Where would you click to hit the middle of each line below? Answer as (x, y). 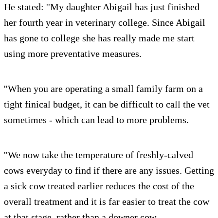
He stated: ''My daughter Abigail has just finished (102, 7)
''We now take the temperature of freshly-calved (99, 154)
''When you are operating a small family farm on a (103, 88)
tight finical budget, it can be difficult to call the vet (107, 104)
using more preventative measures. (73, 53)
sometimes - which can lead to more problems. (96, 119)
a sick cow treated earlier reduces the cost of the (99, 186)
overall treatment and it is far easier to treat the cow (107, 201)
